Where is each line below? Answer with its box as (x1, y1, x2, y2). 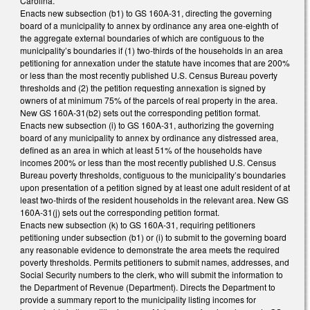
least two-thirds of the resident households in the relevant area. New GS (20, 193, 289, 206)
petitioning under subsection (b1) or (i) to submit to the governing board (20, 230, 286, 243)
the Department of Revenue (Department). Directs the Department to (20, 280, 275, 293)
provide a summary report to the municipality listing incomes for (20, 293, 256, 305)
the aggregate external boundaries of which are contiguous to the (20, 31, 264, 44)
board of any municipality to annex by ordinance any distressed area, (20, 131, 278, 143)
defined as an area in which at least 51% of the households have (20, 143, 262, 156)
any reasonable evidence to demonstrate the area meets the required (20, 243, 280, 255)
